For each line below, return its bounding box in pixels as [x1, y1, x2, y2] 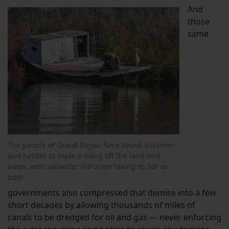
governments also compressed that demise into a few [8, 187, 216, 199]
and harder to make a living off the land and [8, 151, 160, 161]
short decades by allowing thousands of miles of [8, 199, 195, 211]
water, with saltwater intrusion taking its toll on [8, 162, 169, 172]
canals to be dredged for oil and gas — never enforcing [8, 212, 221, 223]
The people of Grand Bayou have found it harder [8, 140, 174, 150]
